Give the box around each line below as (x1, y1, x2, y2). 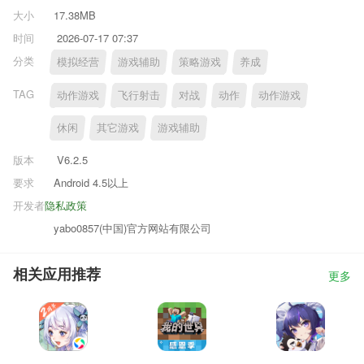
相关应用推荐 (13, 266, 101, 283)
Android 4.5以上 (54, 174, 128, 190)
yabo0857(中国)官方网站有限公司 (54, 219, 211, 236)
